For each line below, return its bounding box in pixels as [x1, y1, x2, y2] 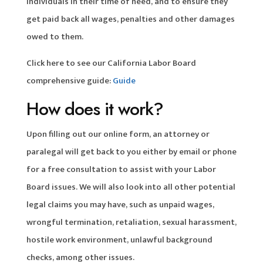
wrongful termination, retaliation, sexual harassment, [26, 214, 237, 230]
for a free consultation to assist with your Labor [26, 161, 216, 177]
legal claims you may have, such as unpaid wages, [26, 197, 214, 212]
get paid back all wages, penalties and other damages [26, 11, 235, 26]
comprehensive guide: [26, 73, 113, 88]
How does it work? [26, 96, 163, 122]
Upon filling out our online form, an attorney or [26, 126, 210, 141]
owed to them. [26, 29, 83, 44]
